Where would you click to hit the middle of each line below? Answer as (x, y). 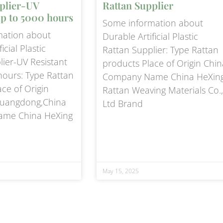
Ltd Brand (122, 103)
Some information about (153, 23)
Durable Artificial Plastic (150, 36)
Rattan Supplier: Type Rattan (160, 50)
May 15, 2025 (120, 171)
